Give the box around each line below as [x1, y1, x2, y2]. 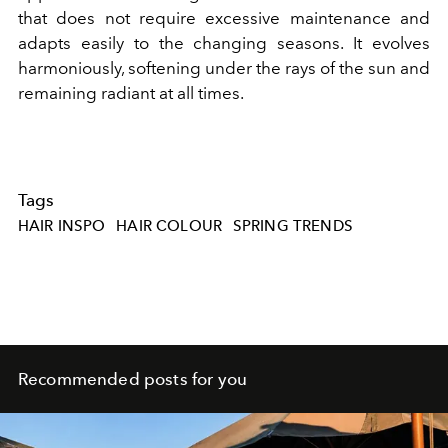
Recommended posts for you [18, 368, 247, 389]
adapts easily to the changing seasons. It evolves [18, 32, 430, 53]
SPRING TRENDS [232, 216, 353, 235]
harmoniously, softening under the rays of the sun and [18, 57, 430, 78]
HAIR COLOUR [116, 216, 223, 235]
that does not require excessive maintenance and [18, 7, 430, 28]
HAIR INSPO [18, 216, 106, 235]
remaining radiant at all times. [18, 82, 244, 103]
